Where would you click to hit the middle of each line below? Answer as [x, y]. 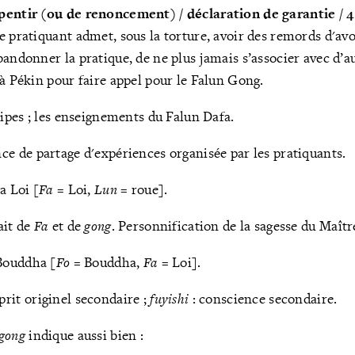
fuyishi [170, 299]
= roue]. [142, 189]
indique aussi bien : [84, 335]
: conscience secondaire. [263, 299]
